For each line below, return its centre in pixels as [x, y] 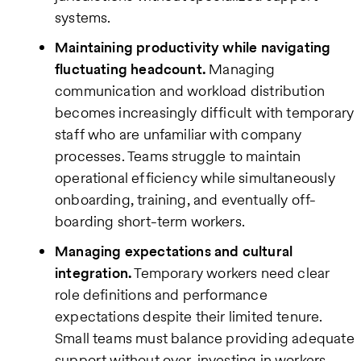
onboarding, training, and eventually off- [186, 200]
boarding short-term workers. [150, 222]
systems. [83, 18]
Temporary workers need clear [231, 273]
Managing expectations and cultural [174, 251]
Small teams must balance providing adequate [205, 338]
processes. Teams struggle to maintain [178, 156]
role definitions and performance [161, 295]
